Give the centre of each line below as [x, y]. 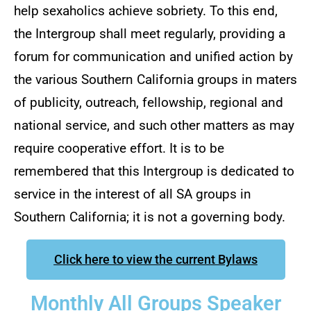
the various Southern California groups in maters [155, 80]
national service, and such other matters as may [154, 126]
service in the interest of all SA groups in [133, 194]
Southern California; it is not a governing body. [150, 217]
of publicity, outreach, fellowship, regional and [149, 103]
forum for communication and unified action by [153, 57]
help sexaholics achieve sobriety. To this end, [146, 11]
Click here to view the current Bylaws [155, 259]
